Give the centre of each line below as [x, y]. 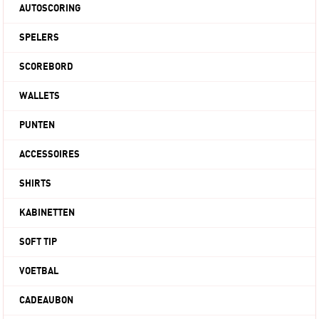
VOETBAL [39, 272]
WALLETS [40, 96]
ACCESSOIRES [50, 155]
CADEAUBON [47, 301]
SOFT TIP [38, 242]
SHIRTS [36, 184]
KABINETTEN [47, 213]
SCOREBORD [47, 67]
